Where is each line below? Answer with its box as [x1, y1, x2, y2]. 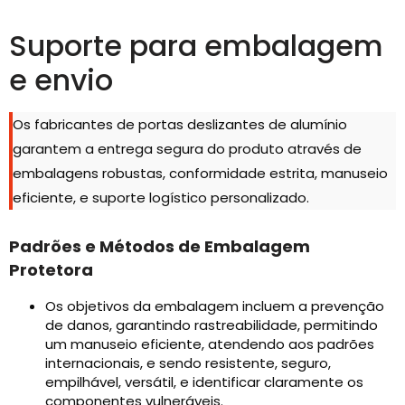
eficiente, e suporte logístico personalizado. [13, 188, 309, 208]
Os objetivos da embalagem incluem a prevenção [45, 297, 384, 316]
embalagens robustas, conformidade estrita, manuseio [13, 164, 388, 184]
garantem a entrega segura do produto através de [13, 139, 362, 159]
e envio [9, 60, 113, 101]
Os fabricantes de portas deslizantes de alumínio [13, 115, 347, 135]
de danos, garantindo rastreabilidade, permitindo [45, 316, 378, 335]
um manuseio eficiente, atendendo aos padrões [45, 334, 374, 354]
